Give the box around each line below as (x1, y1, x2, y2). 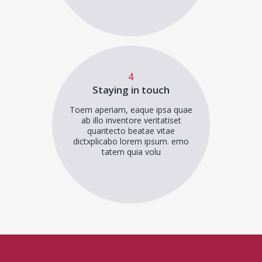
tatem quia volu (101, 146, 161, 157)
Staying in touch (92, 83, 170, 96)
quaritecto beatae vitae (87, 125, 175, 136)
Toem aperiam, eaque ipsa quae (70, 104, 192, 115)
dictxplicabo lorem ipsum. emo (73, 136, 189, 147)
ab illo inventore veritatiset (81, 115, 181, 126)
